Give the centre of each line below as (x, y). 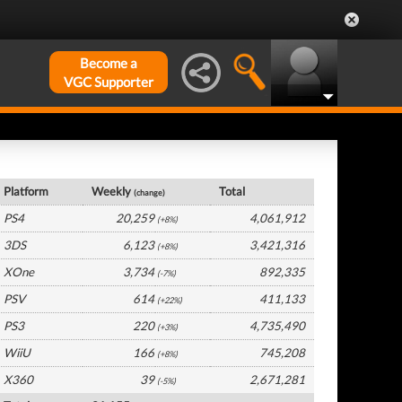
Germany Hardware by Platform (103, 166)
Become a (109, 63)
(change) (150, 192)
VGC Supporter (109, 82)
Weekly (113, 191)
